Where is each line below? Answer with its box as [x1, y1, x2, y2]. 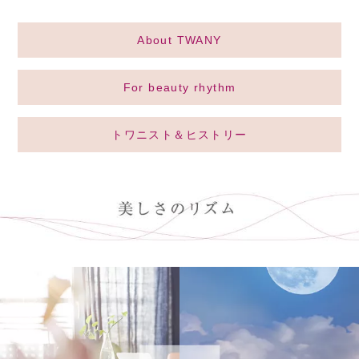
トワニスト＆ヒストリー [111, 128, 248, 142]
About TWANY [137, 34, 222, 47]
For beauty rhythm [123, 81, 236, 95]
